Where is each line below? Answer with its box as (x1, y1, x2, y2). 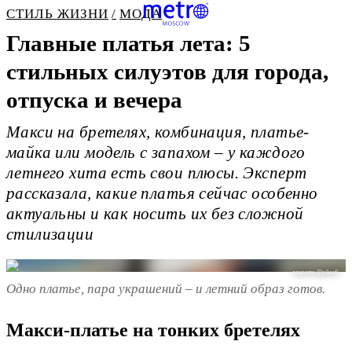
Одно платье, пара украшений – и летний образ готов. (6, 280, 325, 296)
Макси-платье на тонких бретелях (6, 320, 300, 341)
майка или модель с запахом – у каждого (6, 144, 306, 162)
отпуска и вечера (6, 87, 182, 112)
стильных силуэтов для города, (6, 59, 328, 84)
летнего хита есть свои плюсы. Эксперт (6, 164, 307, 182)
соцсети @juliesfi (292, 269, 339, 277)
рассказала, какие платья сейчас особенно (6, 185, 318, 203)
